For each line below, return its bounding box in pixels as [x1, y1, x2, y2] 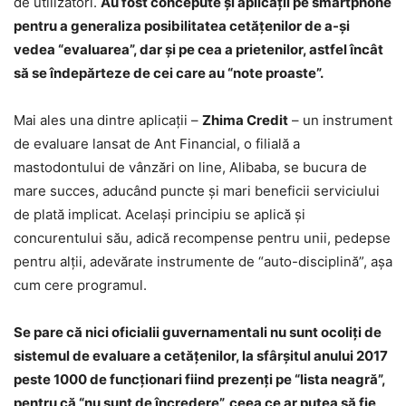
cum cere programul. [14, 276, 147, 295]
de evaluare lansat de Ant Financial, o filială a [14, 135, 300, 153]
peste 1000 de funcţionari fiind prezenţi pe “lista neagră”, [14, 371, 385, 389]
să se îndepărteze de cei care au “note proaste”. [14, 64, 324, 82]
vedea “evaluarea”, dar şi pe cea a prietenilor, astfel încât [14, 41, 383, 59]
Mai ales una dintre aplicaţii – [14, 111, 202, 130]
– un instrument [288, 111, 392, 130]
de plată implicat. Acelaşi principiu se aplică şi [14, 206, 305, 224]
